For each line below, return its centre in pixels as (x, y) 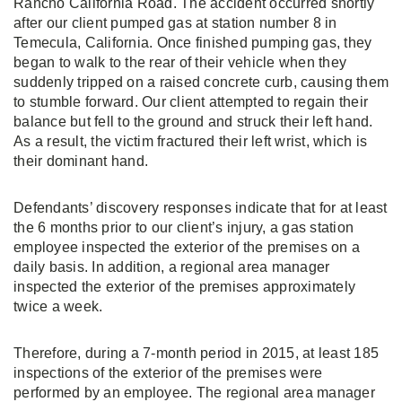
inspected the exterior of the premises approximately (184, 287)
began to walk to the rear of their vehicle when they (180, 62)
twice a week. (58, 306)
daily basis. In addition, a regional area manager (172, 267)
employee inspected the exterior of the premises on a (187, 247)
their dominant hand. (81, 161)
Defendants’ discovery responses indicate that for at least (201, 208)
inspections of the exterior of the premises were (168, 373)
